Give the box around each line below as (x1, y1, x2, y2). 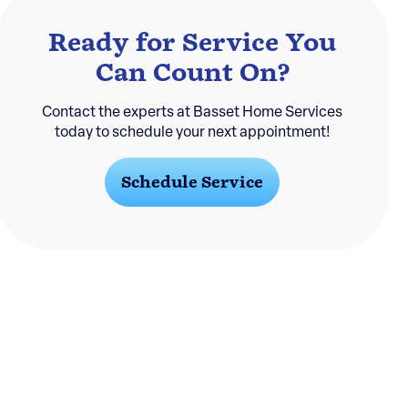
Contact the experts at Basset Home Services (42, 106, 342, 120)
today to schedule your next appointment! (54, 126, 331, 140)
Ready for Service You (48, 25, 336, 60)
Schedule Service (121, 171, 263, 193)
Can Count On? (95, 56, 290, 90)
